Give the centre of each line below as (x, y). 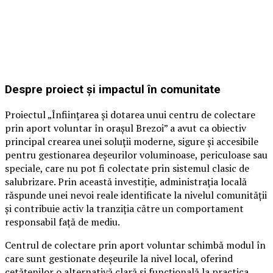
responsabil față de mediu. (62, 222)
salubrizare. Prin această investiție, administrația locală (126, 181)
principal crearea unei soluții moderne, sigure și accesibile (132, 141)
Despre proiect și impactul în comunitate (113, 90)
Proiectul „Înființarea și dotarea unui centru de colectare (130, 114)
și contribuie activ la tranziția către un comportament (124, 208)
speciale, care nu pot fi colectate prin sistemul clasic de (127, 168)
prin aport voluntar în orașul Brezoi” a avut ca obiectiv (126, 128)
